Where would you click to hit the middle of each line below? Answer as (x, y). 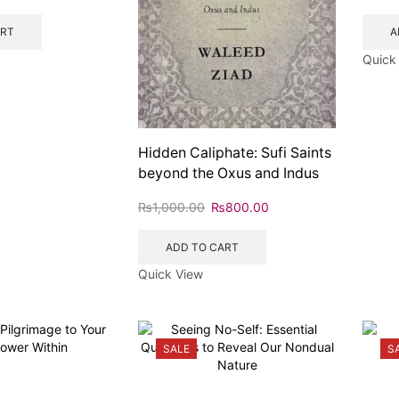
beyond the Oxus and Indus (228, 174)
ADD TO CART (202, 247)
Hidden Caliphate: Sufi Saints (235, 153)
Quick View (171, 274)
